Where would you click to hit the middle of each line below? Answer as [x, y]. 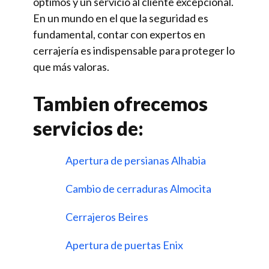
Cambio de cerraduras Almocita [139, 189]
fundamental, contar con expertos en [119, 35]
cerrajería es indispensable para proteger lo [134, 51]
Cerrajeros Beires [108, 217]
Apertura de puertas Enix [125, 245]
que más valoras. [71, 67]
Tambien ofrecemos [120, 104]
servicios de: [88, 128]
